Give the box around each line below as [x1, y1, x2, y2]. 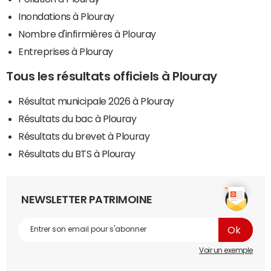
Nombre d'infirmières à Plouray [18, 28, 156, 39]
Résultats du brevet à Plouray [18, 131, 150, 141]
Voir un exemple [199, 246, 253, 254]
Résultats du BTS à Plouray [18, 148, 135, 158]
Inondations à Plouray [18, 11, 114, 21]
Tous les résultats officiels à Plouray [6, 70, 217, 82]
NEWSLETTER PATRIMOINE [21, 194, 152, 205]
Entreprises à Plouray [18, 46, 113, 56]
